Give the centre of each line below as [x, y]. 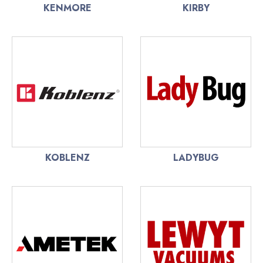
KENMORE [67, 8]
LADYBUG [196, 158]
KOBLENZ [67, 158]
